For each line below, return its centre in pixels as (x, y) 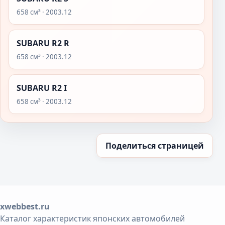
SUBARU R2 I (42, 88)
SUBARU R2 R (43, 43)
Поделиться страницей (155, 146)
